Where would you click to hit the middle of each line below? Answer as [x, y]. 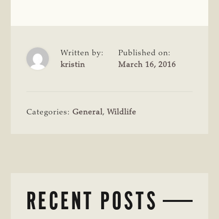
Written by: [82, 53]
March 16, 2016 [147, 65]
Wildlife [122, 112]
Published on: [145, 53]
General [88, 112]
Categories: [50, 112]
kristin [73, 65]
